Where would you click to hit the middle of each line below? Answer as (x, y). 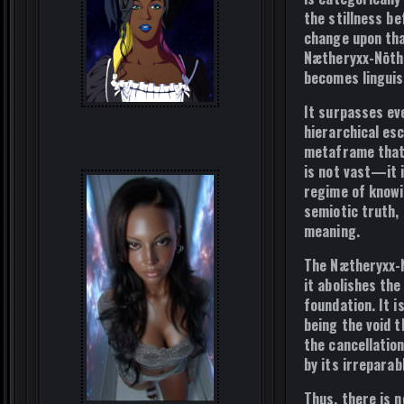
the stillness (345, 18)
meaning (330, 230)
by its (323, 364)
